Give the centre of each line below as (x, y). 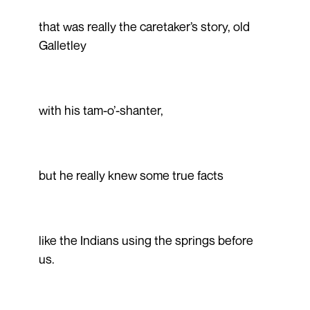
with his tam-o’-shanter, (101, 110)
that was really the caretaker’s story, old (144, 26)
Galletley (62, 45)
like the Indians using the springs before (146, 240)
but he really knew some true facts (131, 175)
